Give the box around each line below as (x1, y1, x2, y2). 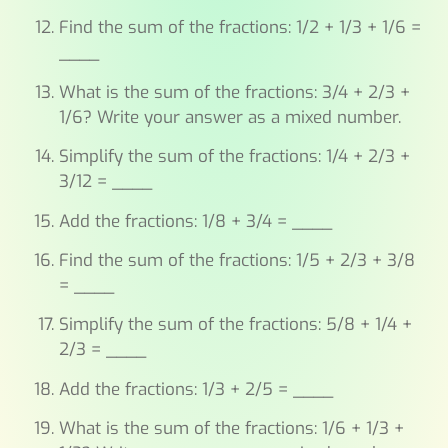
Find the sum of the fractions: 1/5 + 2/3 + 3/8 (58, 248, 415, 272)
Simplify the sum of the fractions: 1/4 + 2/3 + (58, 145, 410, 169)
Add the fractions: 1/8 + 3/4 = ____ (58, 209, 332, 233)
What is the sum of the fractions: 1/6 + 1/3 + (58, 417, 404, 441)
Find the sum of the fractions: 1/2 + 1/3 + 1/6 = (58, 16, 421, 40)
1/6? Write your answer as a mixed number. (58, 105, 401, 129)
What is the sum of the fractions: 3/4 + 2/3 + (58, 80, 410, 104)
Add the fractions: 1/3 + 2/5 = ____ (58, 377, 333, 401)
